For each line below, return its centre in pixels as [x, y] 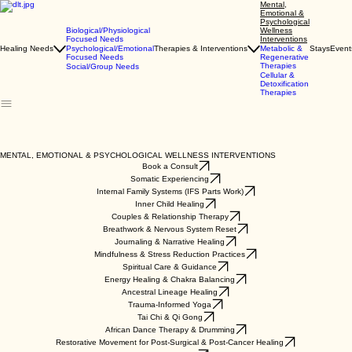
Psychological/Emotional [110, 48]
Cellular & [277, 75]
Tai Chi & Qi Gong [170, 317]
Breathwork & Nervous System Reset [170, 229]
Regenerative [284, 57]
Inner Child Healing [170, 203]
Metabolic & [281, 48]
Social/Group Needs [103, 66]
